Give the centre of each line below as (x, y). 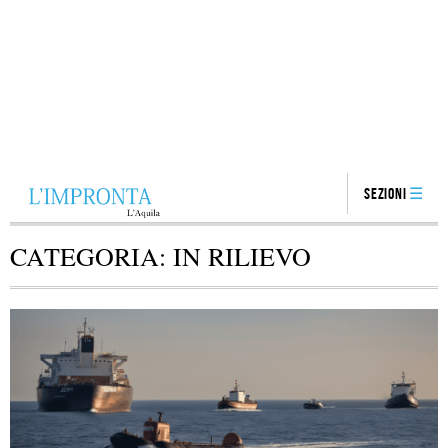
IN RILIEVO (242, 256)
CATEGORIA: (91, 256)
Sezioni (385, 194)
